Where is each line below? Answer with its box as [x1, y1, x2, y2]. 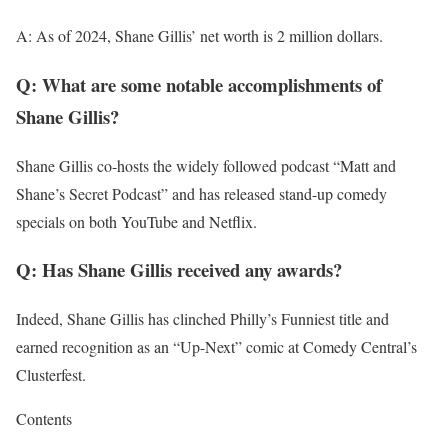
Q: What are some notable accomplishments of [16, 70, 382, 98]
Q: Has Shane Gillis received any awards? [16, 256, 342, 284]
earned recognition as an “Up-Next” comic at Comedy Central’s [16, 336, 417, 358]
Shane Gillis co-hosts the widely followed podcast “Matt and [16, 154, 396, 176]
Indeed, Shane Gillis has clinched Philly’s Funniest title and [16, 308, 389, 330]
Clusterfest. [16, 364, 86, 386]
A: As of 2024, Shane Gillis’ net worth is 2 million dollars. [16, 25, 383, 47]
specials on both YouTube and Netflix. [16, 210, 257, 232]
